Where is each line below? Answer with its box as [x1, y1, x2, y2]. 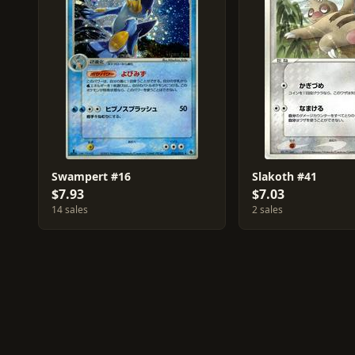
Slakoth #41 [251, 169, 317, 184]
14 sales [52, 203, 88, 216]
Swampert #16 [52, 169, 131, 184]
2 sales [251, 203, 283, 216]
